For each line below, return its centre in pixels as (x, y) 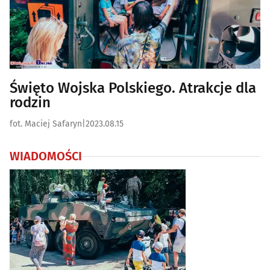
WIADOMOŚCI (46, 156)
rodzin (30, 103)
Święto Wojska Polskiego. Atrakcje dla (133, 88)
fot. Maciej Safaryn (46, 124)
